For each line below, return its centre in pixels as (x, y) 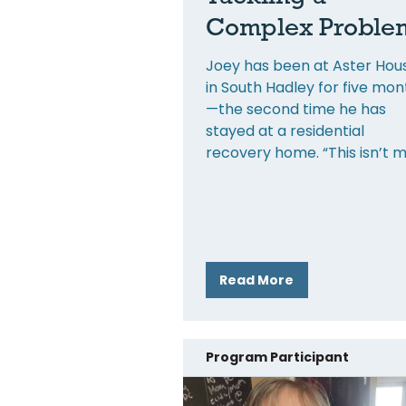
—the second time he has (296, 109)
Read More (257, 280)
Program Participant (277, 357)
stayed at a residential (285, 130)
